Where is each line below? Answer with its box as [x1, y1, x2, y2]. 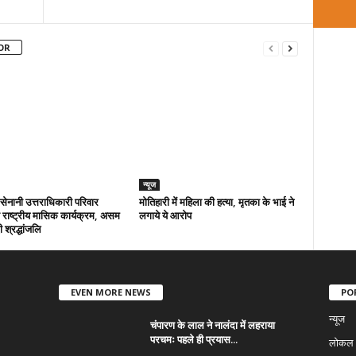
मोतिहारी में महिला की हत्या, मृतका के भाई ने [138, 195, 294, 209]
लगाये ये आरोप [138, 208, 192, 222]
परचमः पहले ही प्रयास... [149, 331, 238, 346]
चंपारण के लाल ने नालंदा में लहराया [149, 317, 275, 332]
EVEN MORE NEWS [70, 285, 151, 298]
